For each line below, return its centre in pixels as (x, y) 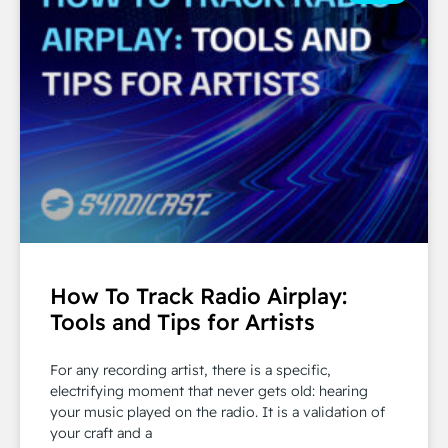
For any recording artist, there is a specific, (190, 370)
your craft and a (101, 433)
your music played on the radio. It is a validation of (217, 412)
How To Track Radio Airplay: (198, 296)
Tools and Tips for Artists (182, 322)
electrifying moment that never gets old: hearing (209, 391)
